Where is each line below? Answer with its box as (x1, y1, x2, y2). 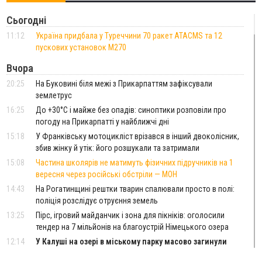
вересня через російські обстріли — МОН (36, 169, 178, 179)
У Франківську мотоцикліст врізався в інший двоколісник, (36, 131, 240, 141)
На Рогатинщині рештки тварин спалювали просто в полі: (36, 184, 235, 194)
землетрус (36, 90, 73, 100)
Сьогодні (6, 13, 47, 26)
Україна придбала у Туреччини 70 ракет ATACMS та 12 (36, 30, 223, 40)
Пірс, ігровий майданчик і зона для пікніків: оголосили (36, 210, 225, 220)
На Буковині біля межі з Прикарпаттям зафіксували (36, 78, 213, 88)
